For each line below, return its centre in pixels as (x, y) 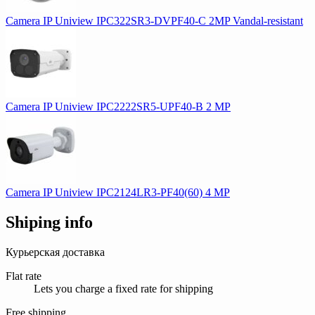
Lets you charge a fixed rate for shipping (123, 289)
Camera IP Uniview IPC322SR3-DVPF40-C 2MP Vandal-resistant (154, 21)
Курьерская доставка (55, 252)
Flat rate (24, 276)
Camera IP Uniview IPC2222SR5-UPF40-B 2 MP (118, 107)
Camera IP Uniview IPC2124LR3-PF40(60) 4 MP (118, 193)
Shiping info (49, 223)
